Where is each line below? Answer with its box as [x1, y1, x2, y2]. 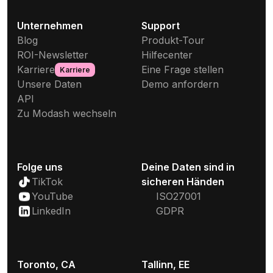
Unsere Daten [17, 78, 82, 90]
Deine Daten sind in [141, 161, 235, 173]
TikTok [32, 175, 63, 188]
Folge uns [17, 161, 63, 173]
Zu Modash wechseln [17, 107, 116, 119]
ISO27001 [156, 190, 201, 202]
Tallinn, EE [141, 258, 190, 271]
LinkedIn [32, 205, 71, 217]
